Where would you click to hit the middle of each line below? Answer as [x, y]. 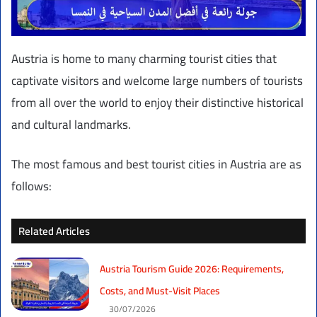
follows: [31, 186]
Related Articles [54, 231]
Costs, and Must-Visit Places [160, 291]
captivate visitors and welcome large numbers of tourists [157, 81]
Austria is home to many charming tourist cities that [144, 59]
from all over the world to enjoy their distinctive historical [157, 103]
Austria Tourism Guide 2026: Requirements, [192, 269]
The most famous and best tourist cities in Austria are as [156, 165]
